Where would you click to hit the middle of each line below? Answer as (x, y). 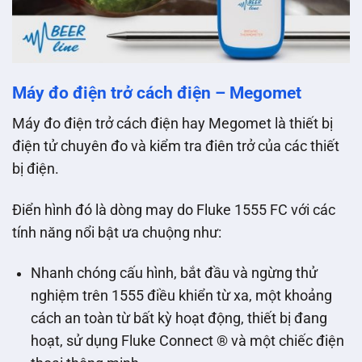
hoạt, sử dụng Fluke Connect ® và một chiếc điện (187, 341)
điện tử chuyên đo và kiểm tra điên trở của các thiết (176, 146)
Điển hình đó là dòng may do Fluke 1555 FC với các (174, 210)
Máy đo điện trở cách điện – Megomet (157, 93)
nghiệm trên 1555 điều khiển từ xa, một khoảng (181, 296)
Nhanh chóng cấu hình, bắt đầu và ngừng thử (174, 274)
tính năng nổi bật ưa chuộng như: (117, 232)
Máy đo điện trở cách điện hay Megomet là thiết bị (173, 123)
